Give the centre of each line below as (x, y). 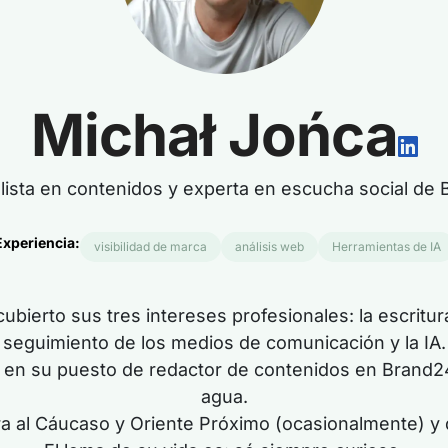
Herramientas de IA (386, 246)
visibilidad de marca (150, 246)
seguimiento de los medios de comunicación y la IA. (224, 342)
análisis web (269, 246)
